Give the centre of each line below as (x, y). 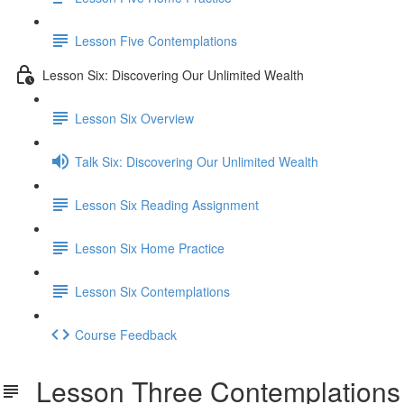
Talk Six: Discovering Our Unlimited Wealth (197, 161)
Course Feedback (126, 334)
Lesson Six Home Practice (150, 248)
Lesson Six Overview (134, 118)
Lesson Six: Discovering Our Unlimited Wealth (173, 74)
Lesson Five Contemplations (156, 40)
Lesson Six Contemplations (152, 291)
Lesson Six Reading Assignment (167, 204)
